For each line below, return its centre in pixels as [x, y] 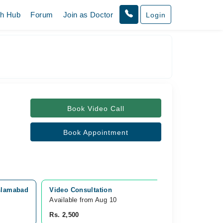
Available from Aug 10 [83, 200]
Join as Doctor [88, 15]
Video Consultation [81, 190]
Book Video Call [96, 109]
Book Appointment [96, 132]
